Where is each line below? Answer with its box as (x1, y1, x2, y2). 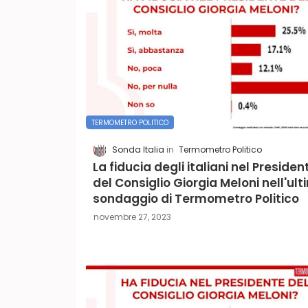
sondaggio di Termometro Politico (92, 190, 299, 207)
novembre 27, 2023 (93, 210, 171, 223)
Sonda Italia (111, 143, 164, 155)
